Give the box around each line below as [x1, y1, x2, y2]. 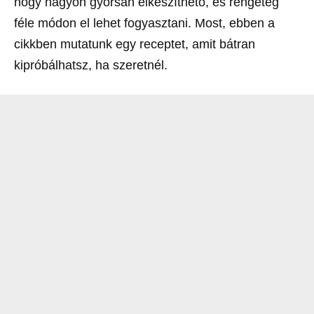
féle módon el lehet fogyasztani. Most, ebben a [14, 16, 275, 30]
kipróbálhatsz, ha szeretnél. [14, 58, 168, 72]
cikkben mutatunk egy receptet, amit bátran [14, 37, 255, 51]
